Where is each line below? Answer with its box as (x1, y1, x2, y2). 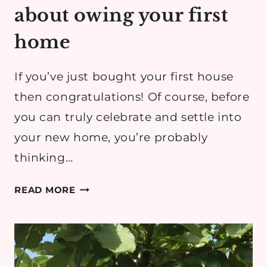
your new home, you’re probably (14, 131, 208, 145)
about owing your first (14, 4, 228, 27)
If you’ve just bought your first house (14, 70, 234, 84)
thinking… (14, 151, 73, 165)
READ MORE (14, 184, 76, 196)
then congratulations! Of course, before (14, 90, 250, 104)
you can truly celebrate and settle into (14, 110, 242, 125)
